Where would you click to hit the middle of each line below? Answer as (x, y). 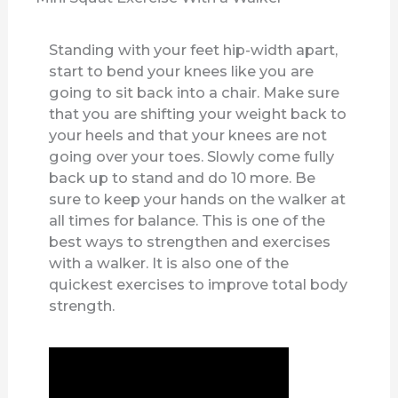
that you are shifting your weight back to (198, 113)
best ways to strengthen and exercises (190, 241)
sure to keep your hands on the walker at (198, 199)
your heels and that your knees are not (188, 135)
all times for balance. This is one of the (187, 220)
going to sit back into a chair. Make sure (195, 92)
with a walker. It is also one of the (169, 263)
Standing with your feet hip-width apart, (194, 49)
